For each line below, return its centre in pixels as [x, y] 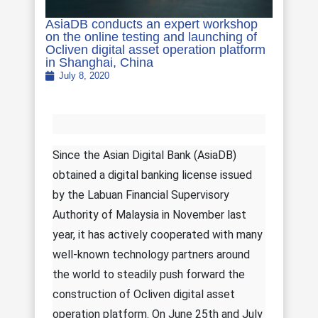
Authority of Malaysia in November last [149, 214]
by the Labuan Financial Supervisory [141, 194]
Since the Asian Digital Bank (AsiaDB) [144, 155]
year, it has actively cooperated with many [158, 234]
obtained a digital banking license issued [152, 175]
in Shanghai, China [99, 63]
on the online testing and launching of [151, 37]
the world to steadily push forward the [149, 274]
